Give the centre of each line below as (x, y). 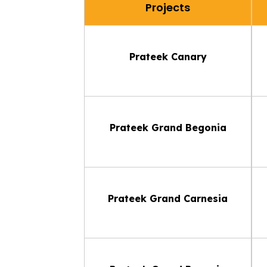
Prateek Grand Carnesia (168, 198)
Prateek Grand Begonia (168, 127)
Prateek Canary (168, 56)
